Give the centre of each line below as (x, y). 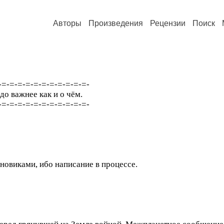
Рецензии (168, 23)
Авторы (67, 23)
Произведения (116, 23)
